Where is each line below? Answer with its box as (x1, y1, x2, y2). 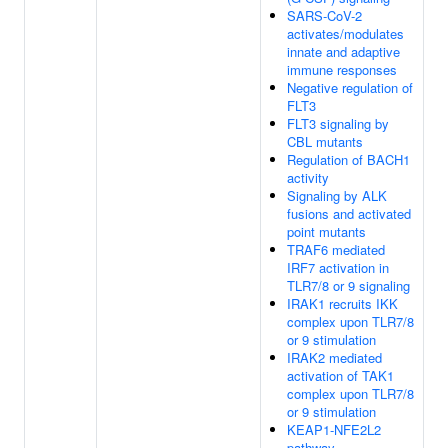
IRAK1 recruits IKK (287, 294, 398, 313)
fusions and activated (287, 204, 411, 223)
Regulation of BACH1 (287, 150, 410, 169)
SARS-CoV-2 (287, 6, 362, 25)
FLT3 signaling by (287, 114, 389, 133)
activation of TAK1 (287, 366, 394, 385)
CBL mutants (287, 132, 363, 151)
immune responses (287, 60, 397, 79)
